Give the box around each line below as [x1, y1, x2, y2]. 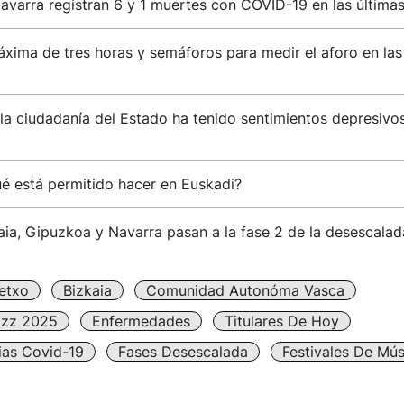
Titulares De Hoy [224, 312, 339, 330]
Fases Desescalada [117, 343, 248, 361]
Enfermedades [91, 312, 190, 330]
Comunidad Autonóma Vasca [145, 281, 344, 299]
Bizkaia [62, 281, 112, 299]
